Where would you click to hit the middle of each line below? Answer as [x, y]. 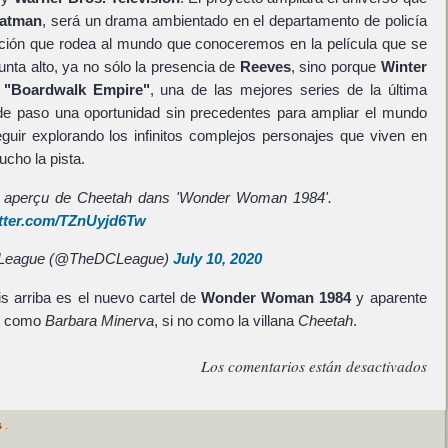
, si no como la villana [225, 320]
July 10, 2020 [218, 259]
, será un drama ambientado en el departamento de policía [234, 21]
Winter [403, 67]
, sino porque [335, 67]
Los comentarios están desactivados [313, 365]
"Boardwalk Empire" [76, 90]
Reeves [265, 67]
